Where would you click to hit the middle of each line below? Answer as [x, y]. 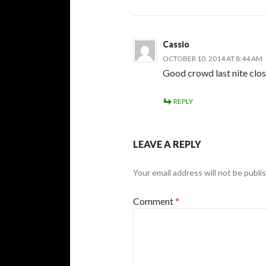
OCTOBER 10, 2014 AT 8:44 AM [213, 58]
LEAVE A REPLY [167, 144]
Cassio [176, 44]
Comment [154, 201]
